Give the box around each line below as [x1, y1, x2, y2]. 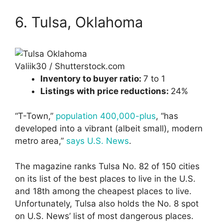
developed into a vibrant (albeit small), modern [15, 123, 203, 134]
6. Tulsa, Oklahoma [15, 13, 143, 31]
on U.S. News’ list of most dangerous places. [15, 211, 194, 221]
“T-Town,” [15, 111, 56, 121]
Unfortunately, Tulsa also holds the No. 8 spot [15, 198, 199, 209]
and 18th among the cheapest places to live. [15, 186, 192, 196]
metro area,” [15, 136, 66, 146]
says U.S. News [66, 136, 129, 146]
